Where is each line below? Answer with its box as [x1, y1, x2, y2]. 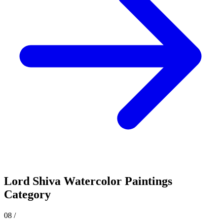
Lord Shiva [4, 175, 61, 188]
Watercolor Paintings [64, 175, 172, 188]
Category [4, 188, 51, 201]
